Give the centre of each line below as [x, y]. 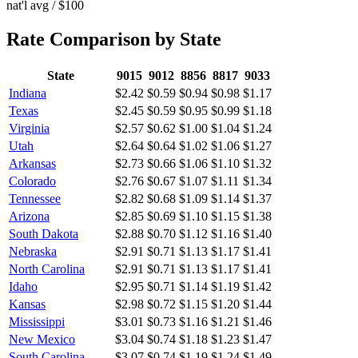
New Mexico [42, 339]
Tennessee [35, 198]
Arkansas [32, 163]
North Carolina [47, 268]
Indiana [28, 93]
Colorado [32, 181]
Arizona [29, 216]
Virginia [29, 128]
